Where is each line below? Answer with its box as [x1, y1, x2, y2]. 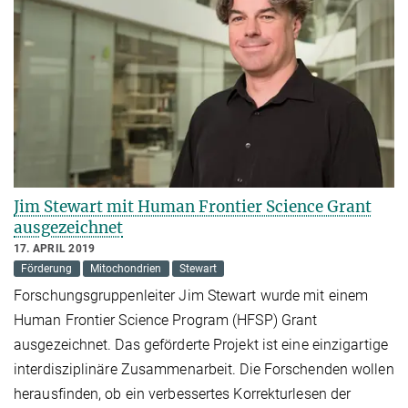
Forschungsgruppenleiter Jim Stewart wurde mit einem [14, 286, 369, 304]
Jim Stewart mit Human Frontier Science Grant [14, 197, 372, 218]
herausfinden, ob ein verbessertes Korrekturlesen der [14, 384, 352, 403]
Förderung [21, 262, 73, 276]
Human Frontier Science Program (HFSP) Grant [14, 311, 318, 329]
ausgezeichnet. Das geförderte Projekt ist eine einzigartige [14, 335, 388, 353]
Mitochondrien [90, 262, 162, 276]
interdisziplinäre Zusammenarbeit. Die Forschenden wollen [14, 360, 394, 378]
